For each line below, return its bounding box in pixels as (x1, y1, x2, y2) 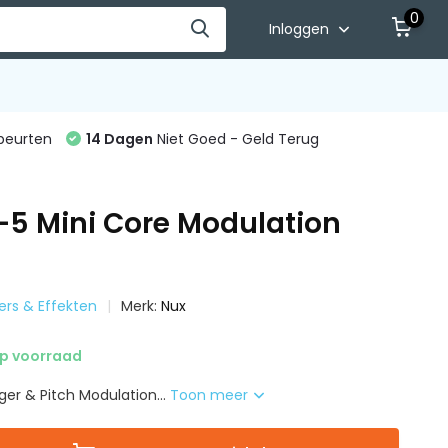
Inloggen (269, 19, 334, 39)
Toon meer (170, 385, 253, 405)
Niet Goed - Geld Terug (152, 129, 319, 149)
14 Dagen (85, 129, 153, 149)
